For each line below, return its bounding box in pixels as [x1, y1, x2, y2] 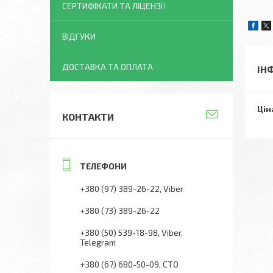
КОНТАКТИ [62, 111, 114, 122]
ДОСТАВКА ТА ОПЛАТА [62, 62, 153, 72]
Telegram [80, 237, 116, 247]
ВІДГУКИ [62, 31, 96, 41]
